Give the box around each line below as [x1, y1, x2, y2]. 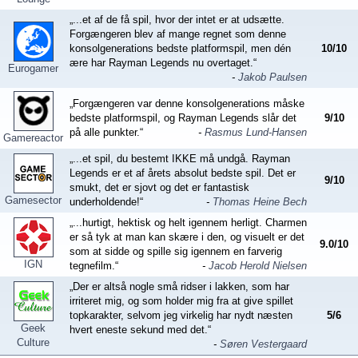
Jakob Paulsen [238, 71, 307, 83]
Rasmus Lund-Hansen [205, 126, 307, 138]
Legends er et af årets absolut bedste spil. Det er [70, 167, 296, 179]
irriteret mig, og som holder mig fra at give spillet [70, 295, 293, 307]
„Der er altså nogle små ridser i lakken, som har [70, 280, 289, 292]
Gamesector [5, 194, 62, 206]
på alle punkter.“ [70, 126, 143, 138]
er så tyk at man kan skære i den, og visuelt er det [70, 231, 304, 243]
